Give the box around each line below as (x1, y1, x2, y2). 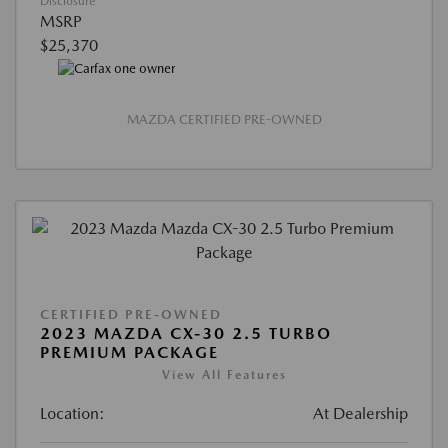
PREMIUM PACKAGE (40, 342, 219, 362)
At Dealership (313, 403, 408, 423)
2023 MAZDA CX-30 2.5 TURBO (40, 323, 332, 343)
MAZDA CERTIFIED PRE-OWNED (126, 111, 322, 127)
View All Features (161, 367, 287, 382)
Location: (40, 403, 105, 423)
